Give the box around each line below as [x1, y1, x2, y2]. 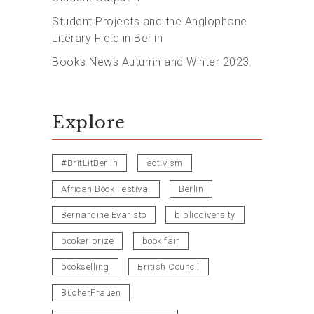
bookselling [61, 261, 109, 273]
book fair [142, 235, 179, 247]
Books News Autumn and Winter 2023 [52, 55, 250, 69]
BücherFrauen [61, 287, 121, 299]
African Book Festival [61, 184, 151, 195]
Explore [52, 112, 125, 133]
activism [146, 158, 183, 169]
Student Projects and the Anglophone [52, 15, 247, 29]
